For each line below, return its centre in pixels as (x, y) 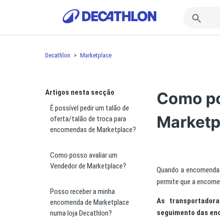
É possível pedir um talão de (90, 108)
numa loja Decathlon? (81, 213)
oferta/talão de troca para (88, 119)
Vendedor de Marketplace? (88, 166)
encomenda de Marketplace (90, 202)
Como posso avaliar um (84, 155)
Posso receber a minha (82, 192)
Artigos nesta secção (80, 92)
